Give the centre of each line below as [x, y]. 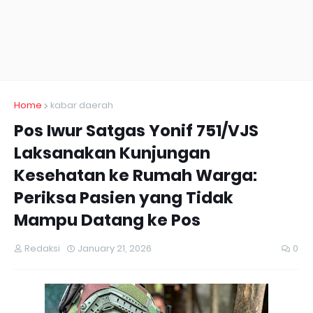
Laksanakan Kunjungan [112, 153]
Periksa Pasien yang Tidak [124, 198]
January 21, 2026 [115, 248]
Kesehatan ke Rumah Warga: [136, 175]
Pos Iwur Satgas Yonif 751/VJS [136, 131]
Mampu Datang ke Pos [107, 220]
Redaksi [42, 248]
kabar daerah [82, 105]
